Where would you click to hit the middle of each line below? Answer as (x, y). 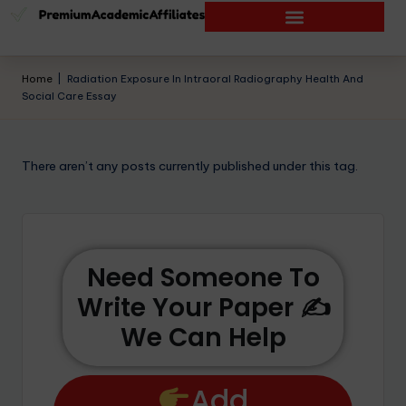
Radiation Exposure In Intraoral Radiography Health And (215, 79)
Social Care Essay (69, 96)
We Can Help (203, 337)
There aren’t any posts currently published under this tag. (190, 166)
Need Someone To (203, 277)
